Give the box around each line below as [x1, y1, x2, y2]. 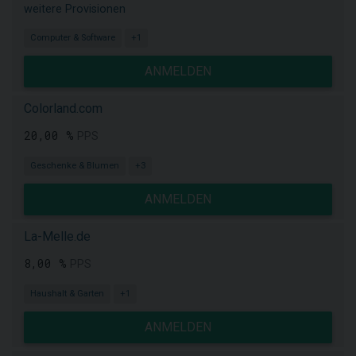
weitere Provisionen [24, 2, 126, 16]
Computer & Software [30, 33, 115, 43]
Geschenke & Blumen [30, 161, 119, 171]
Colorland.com [24, 101, 103, 116]
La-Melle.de [24, 229, 91, 244]
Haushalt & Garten [30, 288, 104, 299]
